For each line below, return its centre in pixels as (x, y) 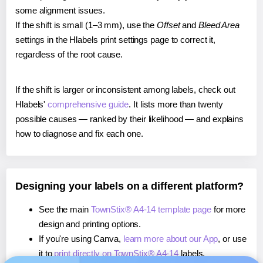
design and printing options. (90, 224)
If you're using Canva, (81, 238)
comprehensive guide (88, 104)
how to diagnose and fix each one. (79, 133)
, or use (232, 238)
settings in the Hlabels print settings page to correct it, (116, 39)
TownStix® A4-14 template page (151, 209)
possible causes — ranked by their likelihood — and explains (130, 119)
